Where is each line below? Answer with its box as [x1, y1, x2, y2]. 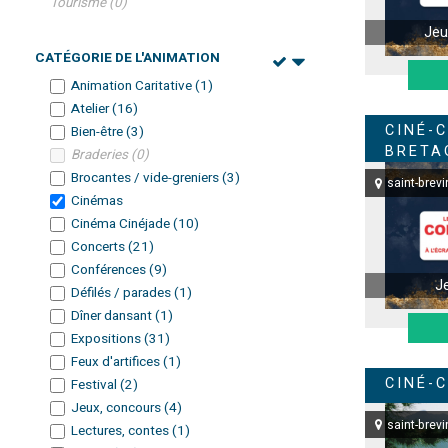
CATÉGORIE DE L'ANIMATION [35, 47, 220, 68]
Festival [71, 374, 120, 395]
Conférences [71, 259, 149, 280]
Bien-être [71, 121, 126, 142]
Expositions [71, 328, 144, 349]
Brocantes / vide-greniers [71, 167, 222, 188]
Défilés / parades [71, 282, 174, 303]
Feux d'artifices [71, 351, 163, 372]
